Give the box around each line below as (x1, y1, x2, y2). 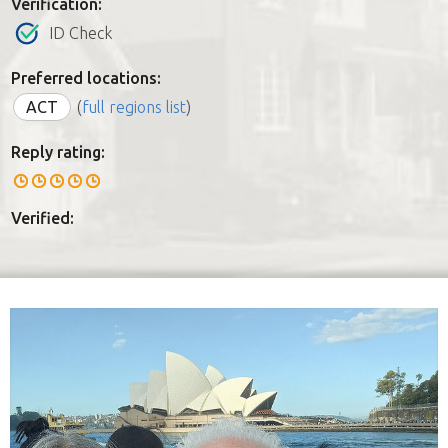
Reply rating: (11, 142, 105, 161)
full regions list (82, 97, 186, 116)
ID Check (49, 23, 112, 42)
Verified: (11, 208, 74, 227)
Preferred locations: (11, 68, 161, 87)
